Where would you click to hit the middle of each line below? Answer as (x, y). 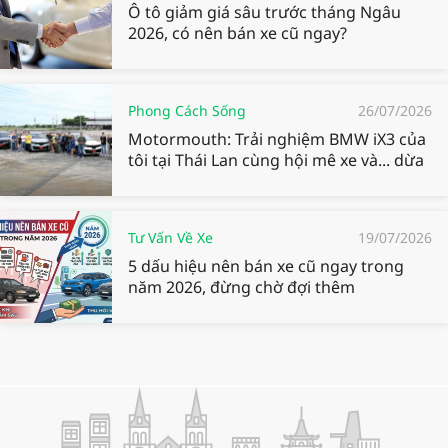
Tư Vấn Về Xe (170, 238)
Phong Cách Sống (187, 111)
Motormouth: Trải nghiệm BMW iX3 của (277, 139)
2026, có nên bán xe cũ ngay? (237, 33)
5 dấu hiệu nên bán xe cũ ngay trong (266, 266)
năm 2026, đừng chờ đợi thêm (241, 287)
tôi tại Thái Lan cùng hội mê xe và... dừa (276, 160)
